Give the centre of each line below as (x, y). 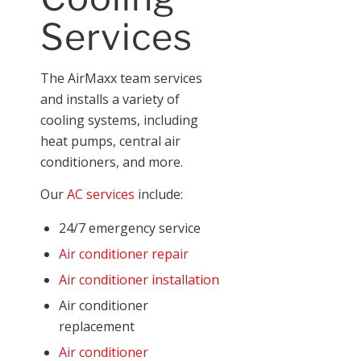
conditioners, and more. (112, 162)
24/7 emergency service (130, 228)
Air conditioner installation (139, 280)
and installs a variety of (110, 100)
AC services (101, 194)
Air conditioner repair (124, 254)
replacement (97, 327)
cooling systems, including (119, 120)
